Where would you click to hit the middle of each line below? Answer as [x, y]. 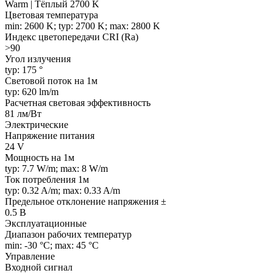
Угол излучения [38, 59]
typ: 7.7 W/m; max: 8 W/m [56, 169]
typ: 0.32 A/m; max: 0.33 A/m [62, 191]
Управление [30, 257]
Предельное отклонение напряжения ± [86, 202]
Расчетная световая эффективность [78, 103]
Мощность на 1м [40, 158]
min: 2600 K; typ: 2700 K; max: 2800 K [83, 26]
